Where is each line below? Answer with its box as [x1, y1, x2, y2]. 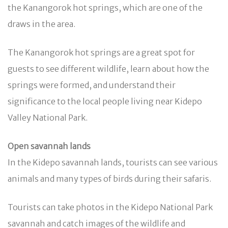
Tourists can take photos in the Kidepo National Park [8, 202, 213, 212]
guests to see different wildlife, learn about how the [8, 63, 209, 74]
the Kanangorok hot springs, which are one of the [8, 2, 203, 13]
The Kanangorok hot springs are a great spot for [8, 47, 195, 58]
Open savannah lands [8, 140, 91, 151]
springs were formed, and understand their [8, 79, 176, 90]
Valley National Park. [8, 112, 88, 123]
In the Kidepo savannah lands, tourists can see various [8, 157, 218, 167]
